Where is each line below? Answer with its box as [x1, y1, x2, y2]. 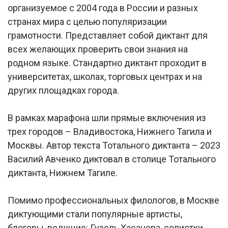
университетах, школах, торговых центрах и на [8, 71, 202, 82]
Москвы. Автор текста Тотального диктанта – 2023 [8, 140, 220, 151]
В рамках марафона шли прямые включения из [8, 112, 206, 124]
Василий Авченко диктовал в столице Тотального [8, 154, 216, 165]
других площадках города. [8, 85, 119, 96]
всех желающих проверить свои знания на [8, 44, 188, 55]
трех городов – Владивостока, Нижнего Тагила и [8, 126, 212, 137]
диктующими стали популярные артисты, [8, 209, 182, 220]
